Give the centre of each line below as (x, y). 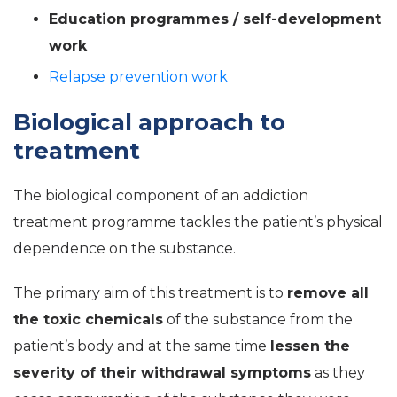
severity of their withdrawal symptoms (162, 372)
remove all (328, 292)
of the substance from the (258, 319)
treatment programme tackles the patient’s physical (198, 222)
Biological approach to (149, 122)
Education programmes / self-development (215, 19)
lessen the (310, 346)
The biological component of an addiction (161, 195)
